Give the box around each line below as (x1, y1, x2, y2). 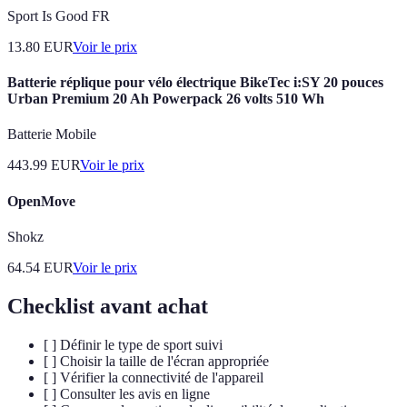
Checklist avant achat (7, 293, 208, 318)
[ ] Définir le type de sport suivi (44, 336, 223, 352)
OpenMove (7, 193, 75, 209)
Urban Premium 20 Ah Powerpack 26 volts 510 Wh (7, 91, 324, 107)
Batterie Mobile (7, 126, 96, 143)
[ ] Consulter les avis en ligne (44, 385, 210, 402)
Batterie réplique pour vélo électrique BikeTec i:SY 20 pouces (7, 74, 383, 91)
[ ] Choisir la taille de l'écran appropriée (44, 352, 269, 369)
